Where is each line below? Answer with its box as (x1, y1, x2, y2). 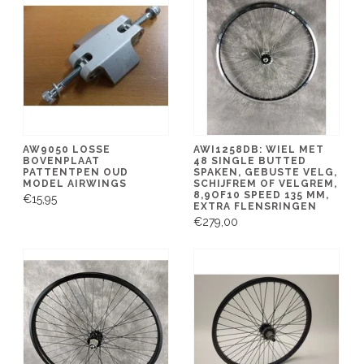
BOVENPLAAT (23, 154, 100, 167)
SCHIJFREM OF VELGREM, (193, 177, 337, 189)
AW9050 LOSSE (23, 143, 110, 155)
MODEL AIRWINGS (23, 177, 127, 189)
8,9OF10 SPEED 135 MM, (193, 188, 329, 201)
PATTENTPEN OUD (23, 166, 128, 178)
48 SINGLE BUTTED (193, 154, 306, 167)
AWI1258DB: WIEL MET (193, 143, 324, 155)
